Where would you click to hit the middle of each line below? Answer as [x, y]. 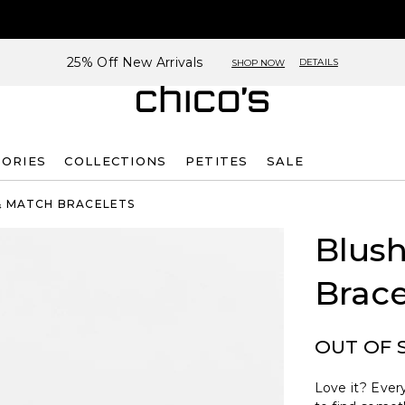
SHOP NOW [259, 62]
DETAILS [319, 62]
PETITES [217, 160]
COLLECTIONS [116, 160]
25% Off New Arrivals [135, 62]
